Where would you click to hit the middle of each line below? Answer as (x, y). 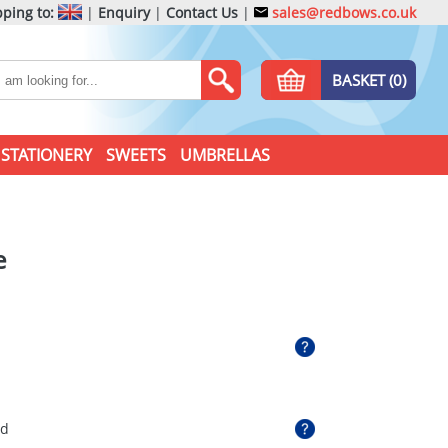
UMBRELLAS (224, 155)
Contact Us (202, 12)
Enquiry (124, 12)
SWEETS (135, 155)
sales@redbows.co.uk (342, 12)
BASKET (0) (368, 80)
